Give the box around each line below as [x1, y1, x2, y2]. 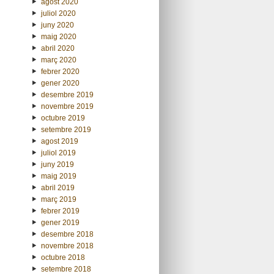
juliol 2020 [40, 9, 76, 18]
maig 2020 [40, 32, 76, 41]
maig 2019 [40, 171, 76, 180]
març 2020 [40, 55, 76, 64]
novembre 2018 [40, 241, 94, 250]
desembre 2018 [40, 229, 94, 239]
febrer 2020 [40, 67, 80, 76]
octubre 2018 [40, 253, 85, 262]
